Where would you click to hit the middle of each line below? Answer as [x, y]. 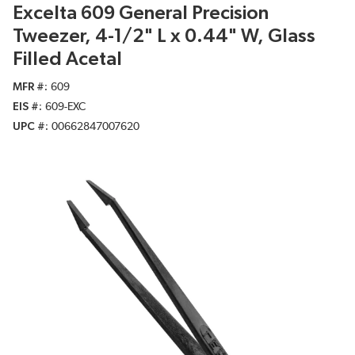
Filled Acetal [67, 60]
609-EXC [65, 107]
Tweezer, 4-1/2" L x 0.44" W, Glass [164, 37]
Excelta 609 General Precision [141, 14]
